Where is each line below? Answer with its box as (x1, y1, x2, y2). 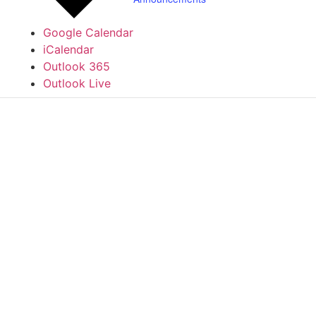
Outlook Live (43, 76, 111, 91)
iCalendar (43, 42, 94, 57)
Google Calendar (43, 25, 133, 40)
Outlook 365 (43, 59, 110, 74)
